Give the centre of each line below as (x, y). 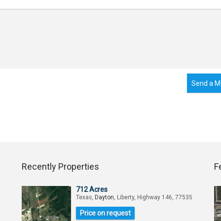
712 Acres (92, 189)
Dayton (104, 197)
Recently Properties (60, 166)
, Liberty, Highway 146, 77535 (153, 197)
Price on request (105, 213)
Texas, (85, 197)
